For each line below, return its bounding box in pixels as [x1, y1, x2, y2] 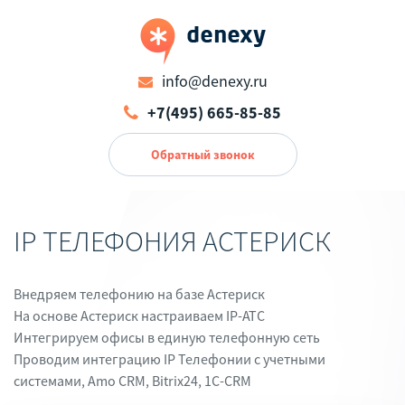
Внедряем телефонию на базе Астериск [14, 285, 265, 303]
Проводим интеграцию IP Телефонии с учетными [14, 350, 325, 368]
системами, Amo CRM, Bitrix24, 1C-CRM [14, 372, 251, 390]
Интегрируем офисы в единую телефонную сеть [14, 328, 320, 346]
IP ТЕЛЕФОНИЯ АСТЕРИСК [14, 223, 331, 259]
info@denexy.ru [161, 71, 268, 91]
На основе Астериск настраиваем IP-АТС [14, 306, 265, 325]
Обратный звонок [150, 146, 255, 163]
